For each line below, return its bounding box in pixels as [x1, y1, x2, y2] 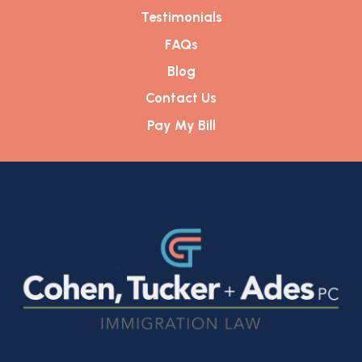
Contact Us [145, 90, 217, 107]
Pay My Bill [146, 116, 216, 133]
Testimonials [140, 9, 222, 26]
